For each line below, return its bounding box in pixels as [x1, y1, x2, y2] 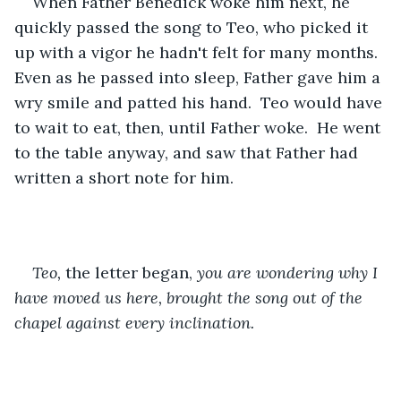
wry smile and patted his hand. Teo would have [14, 91, 387, 113]
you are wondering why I [197, 261, 382, 283]
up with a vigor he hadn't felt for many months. [14, 41, 387, 63]
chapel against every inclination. [14, 311, 254, 333]
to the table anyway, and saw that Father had [14, 141, 363, 163]
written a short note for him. [14, 166, 234, 188]
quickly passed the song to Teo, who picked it [14, 16, 372, 38]
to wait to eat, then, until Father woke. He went [14, 116, 385, 138]
